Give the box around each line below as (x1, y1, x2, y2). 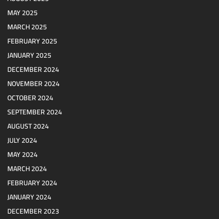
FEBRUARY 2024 (7, 176, 57, 190)
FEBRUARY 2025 (7, 35, 57, 48)
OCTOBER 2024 (7, 91, 53, 105)
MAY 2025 (7, 6, 38, 20)
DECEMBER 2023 (7, 205, 59, 218)
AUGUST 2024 (7, 120, 49, 133)
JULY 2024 (7, 134, 37, 147)
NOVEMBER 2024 (7, 77, 60, 90)
